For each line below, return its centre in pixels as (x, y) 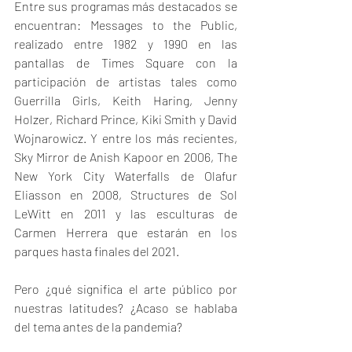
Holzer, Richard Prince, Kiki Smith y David (126, 119)
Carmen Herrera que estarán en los (126, 232)
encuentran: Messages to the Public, (126, 25)
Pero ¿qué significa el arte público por (126, 289)
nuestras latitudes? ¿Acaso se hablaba (126, 308)
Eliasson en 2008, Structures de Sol (126, 194)
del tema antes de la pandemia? (98, 326)
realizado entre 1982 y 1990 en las (126, 44)
